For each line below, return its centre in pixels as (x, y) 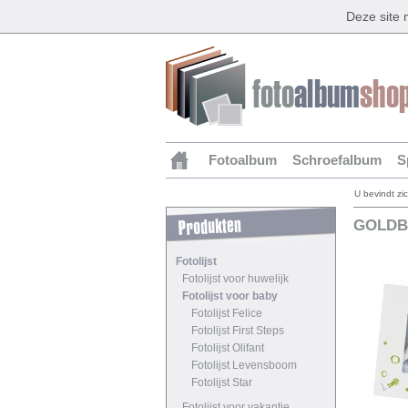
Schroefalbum (337, 160)
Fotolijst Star (222, 382)
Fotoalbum (243, 160)
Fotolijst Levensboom (244, 365)
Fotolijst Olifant (228, 348)
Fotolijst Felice (227, 313)
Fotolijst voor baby (230, 296)
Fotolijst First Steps (238, 331)
